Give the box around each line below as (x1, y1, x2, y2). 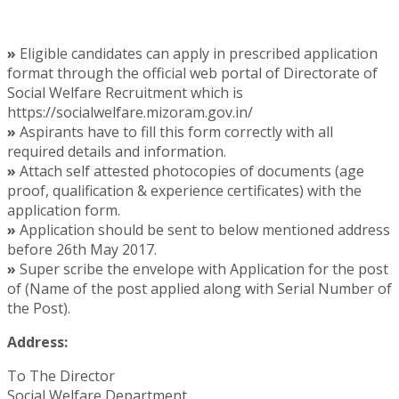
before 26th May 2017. (7, 240, 157, 260)
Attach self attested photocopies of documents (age (16, 161, 364, 182)
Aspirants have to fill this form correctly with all (16, 122, 333, 142)
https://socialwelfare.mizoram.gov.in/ (7, 102, 253, 123)
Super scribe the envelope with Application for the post (16, 259, 388, 280)
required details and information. (7, 142, 226, 162)
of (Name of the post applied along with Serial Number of (7, 279, 392, 299)
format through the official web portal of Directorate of (7, 63, 378, 84)
